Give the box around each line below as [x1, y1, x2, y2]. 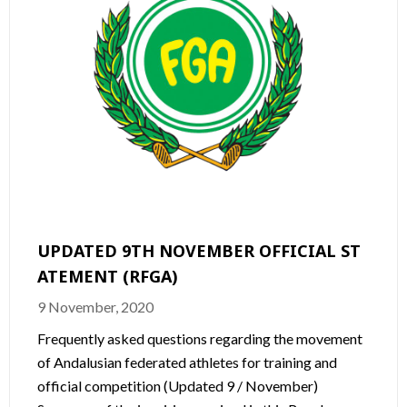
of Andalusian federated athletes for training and [37, 352, 337, 371]
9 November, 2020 [37, 297, 154, 315]
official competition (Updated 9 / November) [37, 376, 318, 394]
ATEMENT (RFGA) [37, 264, 178, 287]
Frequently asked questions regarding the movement [37, 329, 362, 347]
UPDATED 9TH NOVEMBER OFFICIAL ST [37, 239, 361, 262]
